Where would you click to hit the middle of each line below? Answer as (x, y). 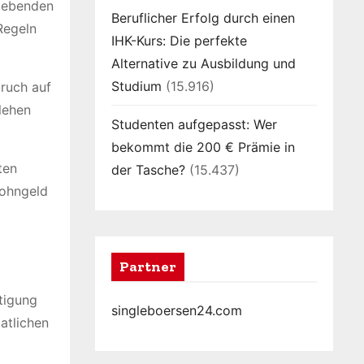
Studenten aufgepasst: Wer (194, 124)
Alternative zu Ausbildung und (204, 63)
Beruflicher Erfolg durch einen (203, 18)
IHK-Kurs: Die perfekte (179, 41)
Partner (148, 266)
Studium (136, 86)
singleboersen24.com (177, 310)
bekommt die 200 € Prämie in (203, 147)
